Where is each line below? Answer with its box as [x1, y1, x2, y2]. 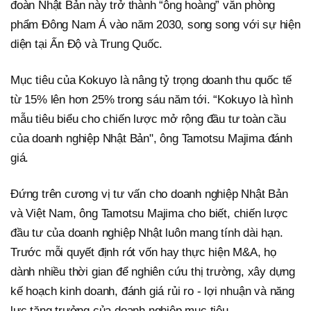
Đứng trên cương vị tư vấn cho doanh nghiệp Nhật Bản [10, 187, 288, 201]
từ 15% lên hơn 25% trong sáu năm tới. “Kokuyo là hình [10, 92, 293, 106]
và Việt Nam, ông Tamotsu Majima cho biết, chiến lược [10, 206, 288, 220]
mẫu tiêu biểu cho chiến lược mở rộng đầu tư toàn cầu [10, 112, 286, 126]
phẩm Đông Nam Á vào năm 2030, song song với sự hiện [10, 17, 301, 31]
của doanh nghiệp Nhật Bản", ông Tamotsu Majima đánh [10, 131, 292, 145]
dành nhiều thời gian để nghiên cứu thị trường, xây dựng [10, 264, 295, 278]
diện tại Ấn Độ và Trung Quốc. [10, 37, 163, 51]
